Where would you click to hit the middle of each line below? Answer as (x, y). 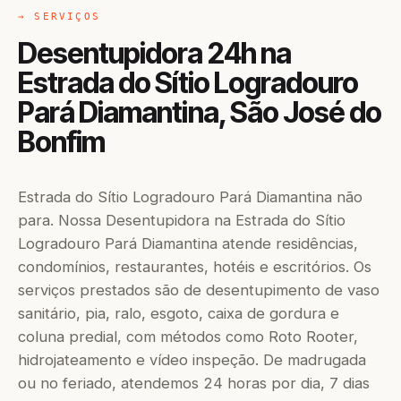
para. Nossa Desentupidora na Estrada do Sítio (182, 220)
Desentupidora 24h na (154, 53)
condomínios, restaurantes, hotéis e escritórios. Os (195, 267)
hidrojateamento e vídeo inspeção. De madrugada (192, 360)
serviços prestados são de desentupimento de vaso (199, 290)
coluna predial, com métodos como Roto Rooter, (188, 337)
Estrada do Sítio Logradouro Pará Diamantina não (190, 197)
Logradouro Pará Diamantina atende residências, (188, 243)
